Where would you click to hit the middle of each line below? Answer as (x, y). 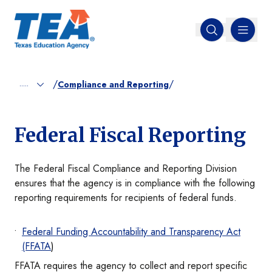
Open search (237, 35)
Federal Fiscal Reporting (130, 136)
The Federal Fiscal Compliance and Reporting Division (126, 169)
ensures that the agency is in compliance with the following (135, 183)
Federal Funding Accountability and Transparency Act (131, 232)
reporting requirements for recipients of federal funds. (126, 198)
